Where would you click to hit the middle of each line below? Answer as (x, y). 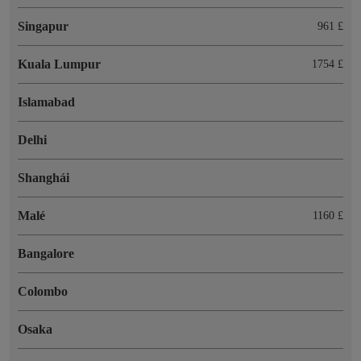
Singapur (43, 26)
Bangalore (46, 253)
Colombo (43, 291)
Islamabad (46, 102)
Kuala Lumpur (59, 64)
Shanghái (44, 177)
